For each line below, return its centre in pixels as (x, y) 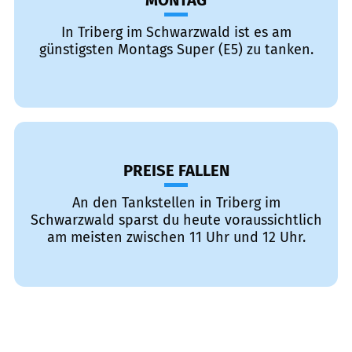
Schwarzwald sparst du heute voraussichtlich (176, 220)
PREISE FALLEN (176, 170)
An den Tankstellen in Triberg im (176, 203)
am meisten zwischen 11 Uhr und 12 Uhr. (176, 237)
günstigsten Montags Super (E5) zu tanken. (176, 49)
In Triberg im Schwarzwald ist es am (176, 32)
